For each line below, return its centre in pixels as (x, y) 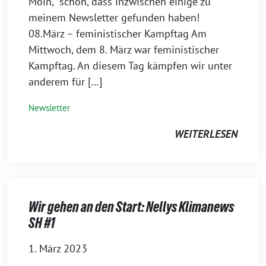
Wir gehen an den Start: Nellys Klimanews (131, 207)
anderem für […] (65, 82)
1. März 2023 (58, 248)
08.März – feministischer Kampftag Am (118, 34)
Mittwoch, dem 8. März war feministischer (124, 50)
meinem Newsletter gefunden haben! (115, 18)
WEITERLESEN (206, 134)
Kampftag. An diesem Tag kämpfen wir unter (130, 66)
